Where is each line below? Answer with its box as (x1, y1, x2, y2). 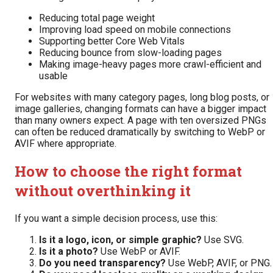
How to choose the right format (15, 161, 242, 181)
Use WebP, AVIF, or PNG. (166, 257, 272, 269)
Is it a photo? (39, 245, 98, 257)
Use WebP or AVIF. (98, 245, 180, 257)
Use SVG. (202, 233, 244, 246)
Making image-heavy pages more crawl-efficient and (39, 58, 261, 71)
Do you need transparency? (39, 257, 166, 269)
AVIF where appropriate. (15, 138, 116, 150)
